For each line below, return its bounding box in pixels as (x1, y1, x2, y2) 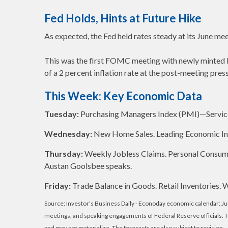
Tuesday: (44, 109, 79, 119)
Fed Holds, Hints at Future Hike (44, 11, 202, 25)
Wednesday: (44, 129, 94, 138)
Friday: (44, 181, 71, 190)
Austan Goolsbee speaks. (44, 161, 132, 170)
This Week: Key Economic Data (44, 89, 202, 103)
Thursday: (44, 149, 83, 158)
